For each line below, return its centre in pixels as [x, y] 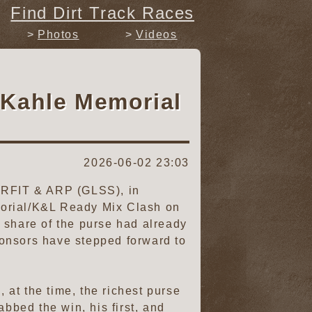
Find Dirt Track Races [102, 13]
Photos [58, 34]
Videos [156, 34]
